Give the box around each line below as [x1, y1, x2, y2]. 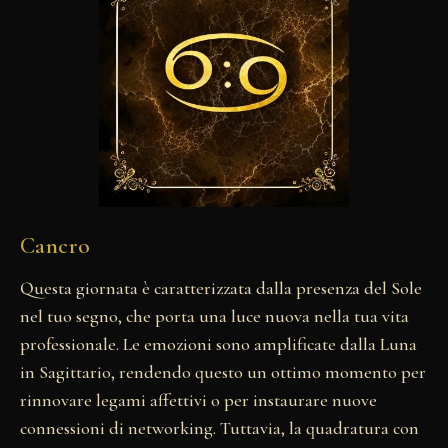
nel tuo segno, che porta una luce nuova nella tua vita [20, 305, 409, 328]
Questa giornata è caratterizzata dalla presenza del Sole [20, 277, 422, 300]
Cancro [20, 232, 91, 261]
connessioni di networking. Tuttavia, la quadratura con [20, 417, 419, 440]
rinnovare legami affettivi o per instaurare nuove [20, 389, 377, 412]
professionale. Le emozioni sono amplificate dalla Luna [20, 333, 417, 356]
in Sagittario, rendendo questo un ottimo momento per [20, 361, 426, 384]
